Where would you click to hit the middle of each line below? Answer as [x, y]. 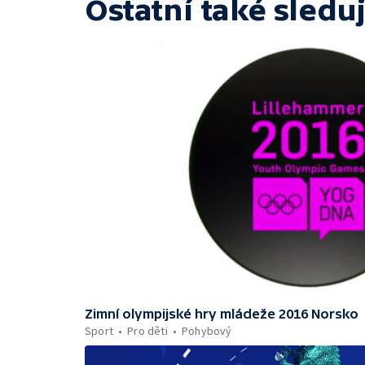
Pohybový [207, 330]
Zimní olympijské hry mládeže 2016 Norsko [222, 313]
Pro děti [147, 330]
